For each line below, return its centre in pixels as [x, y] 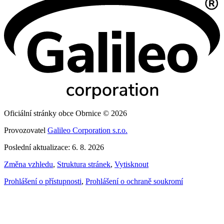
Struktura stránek [84, 164]
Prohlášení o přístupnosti [43, 181]
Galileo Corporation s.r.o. [87, 130]
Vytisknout [131, 164]
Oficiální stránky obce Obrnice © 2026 [65, 113]
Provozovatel [26, 130]
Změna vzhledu [28, 164]
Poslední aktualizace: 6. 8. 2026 [54, 147]
